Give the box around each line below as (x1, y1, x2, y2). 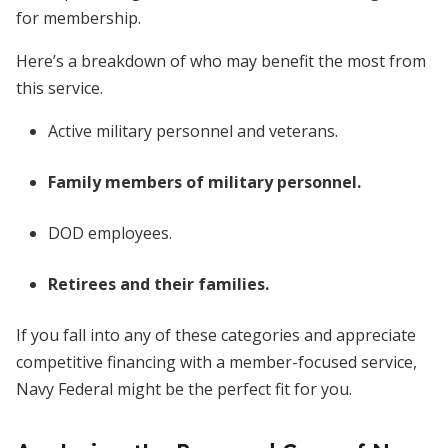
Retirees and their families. (48, 272, 269, 295)
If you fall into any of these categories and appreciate (16, 323, 416, 346)
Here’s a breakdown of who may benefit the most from (16, 49, 426, 72)
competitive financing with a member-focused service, (16, 350, 417, 373)
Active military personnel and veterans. (48, 119, 338, 142)
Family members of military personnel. (48, 170, 361, 193)
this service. (16, 76, 103, 99)
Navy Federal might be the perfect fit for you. (16, 377, 352, 400)
